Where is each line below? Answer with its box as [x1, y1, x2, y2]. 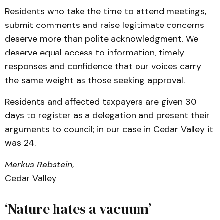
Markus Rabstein [5, 159, 72, 170]
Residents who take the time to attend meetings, [5, 5, 206, 17]
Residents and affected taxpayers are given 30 [5, 96, 196, 108]
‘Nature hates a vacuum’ [5, 199, 151, 218]
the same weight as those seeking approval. [5, 74, 187, 86]
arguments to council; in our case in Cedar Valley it [5, 123, 213, 135]
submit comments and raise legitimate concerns [5, 19, 204, 31]
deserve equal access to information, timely [5, 47, 184, 58]
